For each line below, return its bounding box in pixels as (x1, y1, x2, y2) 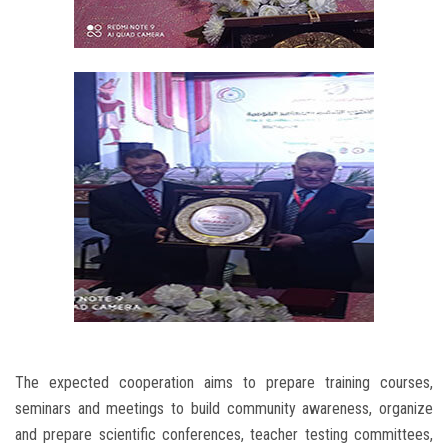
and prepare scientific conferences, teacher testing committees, (15, 424, 433, 444)
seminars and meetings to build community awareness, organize (15, 398, 433, 418)
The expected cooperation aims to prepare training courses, (15, 372, 433, 392)
